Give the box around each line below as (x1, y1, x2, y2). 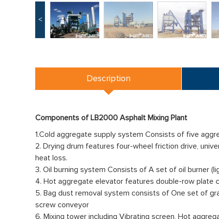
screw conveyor (35, 201, 89, 209)
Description (86, 74, 131, 83)
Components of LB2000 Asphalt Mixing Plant (35, 114, 187, 122)
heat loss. (35, 154, 67, 162)
